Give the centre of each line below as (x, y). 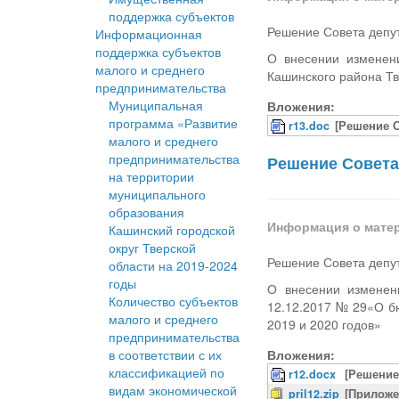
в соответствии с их (165, 355)
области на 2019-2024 (173, 266)
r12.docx (313, 375)
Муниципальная (156, 106)
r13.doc (309, 126)
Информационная (149, 34)
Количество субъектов (173, 301)
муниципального (157, 195)
